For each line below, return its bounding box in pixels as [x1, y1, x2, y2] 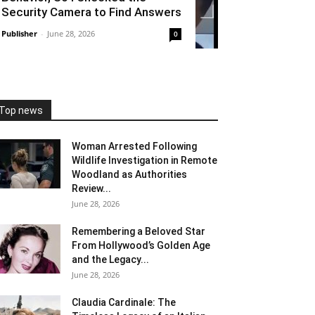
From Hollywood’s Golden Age [72, 240, 210, 252]
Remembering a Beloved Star [72, 226, 205, 238]
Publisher [1, 28, 37, 39]
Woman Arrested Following [72, 141, 197, 153]
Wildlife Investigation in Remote [72, 155, 217, 167]
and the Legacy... [72, 254, 149, 266]
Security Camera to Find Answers [1, 5, 181, 20]
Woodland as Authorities [72, 169, 187, 181]
